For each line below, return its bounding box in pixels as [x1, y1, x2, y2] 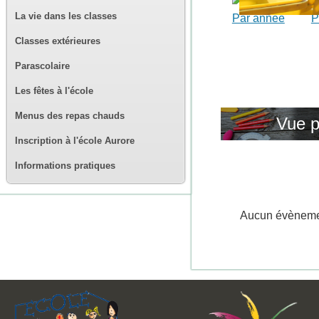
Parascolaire [15, 61, 70, 71]
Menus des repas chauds [15, 110, 125, 121]
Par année [231, 12, 285, 24]
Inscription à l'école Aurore [15, 135, 135, 146]
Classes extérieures [15, 36, 100, 46]
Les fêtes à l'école [15, 85, 93, 96]
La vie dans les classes [15, 11, 117, 21]
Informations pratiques [15, 160, 115, 171]
